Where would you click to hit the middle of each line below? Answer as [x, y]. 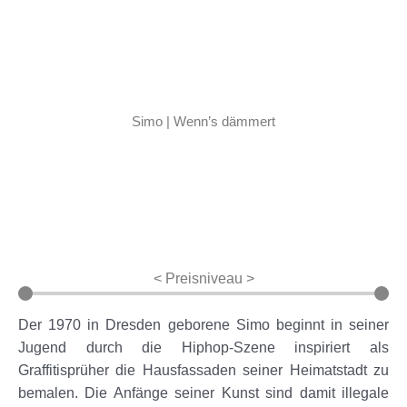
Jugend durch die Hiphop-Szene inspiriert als [203, 347]
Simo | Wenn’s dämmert [203, 121]
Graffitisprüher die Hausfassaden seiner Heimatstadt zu [203, 370]
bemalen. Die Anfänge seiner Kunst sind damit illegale [203, 392]
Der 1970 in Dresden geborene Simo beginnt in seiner [203, 324]
